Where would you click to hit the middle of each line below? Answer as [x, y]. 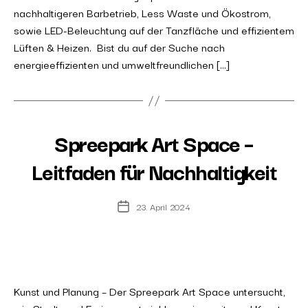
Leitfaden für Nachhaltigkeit [154, 171]
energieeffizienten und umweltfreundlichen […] [121, 64]
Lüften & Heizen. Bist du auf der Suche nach [119, 47]
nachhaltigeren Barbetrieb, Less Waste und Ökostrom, [142, 12]
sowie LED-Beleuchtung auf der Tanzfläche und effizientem [154, 30]
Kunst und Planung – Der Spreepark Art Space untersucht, [150, 291]
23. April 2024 [163, 206]
